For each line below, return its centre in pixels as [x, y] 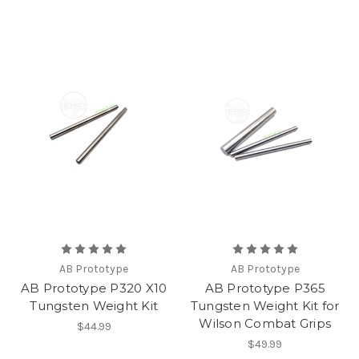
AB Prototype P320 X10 [94, 288]
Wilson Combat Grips [265, 324]
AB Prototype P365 [265, 288]
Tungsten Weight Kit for [265, 306]
